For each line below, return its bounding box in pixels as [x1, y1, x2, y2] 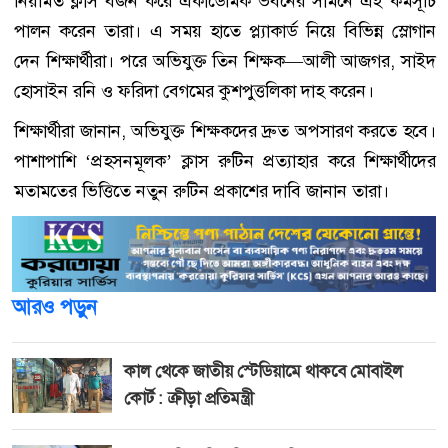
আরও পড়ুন [12, 293, 97, 320]
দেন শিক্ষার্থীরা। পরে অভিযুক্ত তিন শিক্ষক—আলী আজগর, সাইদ [14, 48, 436, 73]
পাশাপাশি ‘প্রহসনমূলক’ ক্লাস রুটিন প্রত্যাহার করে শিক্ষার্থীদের [14, 148, 436, 173]
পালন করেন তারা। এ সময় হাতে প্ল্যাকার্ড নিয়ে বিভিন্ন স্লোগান [14, 18, 436, 43]
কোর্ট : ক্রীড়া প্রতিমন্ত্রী [124, 386, 253, 409]
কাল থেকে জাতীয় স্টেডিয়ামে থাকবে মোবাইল [124, 359, 404, 382]
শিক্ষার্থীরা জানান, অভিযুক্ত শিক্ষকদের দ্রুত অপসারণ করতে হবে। [14, 118, 436, 143]
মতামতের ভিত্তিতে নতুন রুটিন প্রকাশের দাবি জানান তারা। [14, 178, 389, 203]
